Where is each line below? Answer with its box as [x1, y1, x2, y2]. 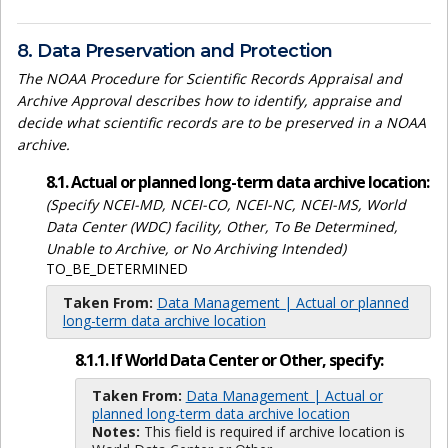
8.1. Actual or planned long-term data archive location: [45, 171, 429, 194]
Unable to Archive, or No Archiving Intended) [45, 239, 346, 259]
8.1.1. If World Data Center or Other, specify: [74, 348, 383, 371]
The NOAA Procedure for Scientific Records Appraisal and [17, 69, 402, 89]
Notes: [91, 421, 140, 441]
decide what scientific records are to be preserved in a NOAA [17, 113, 426, 133]
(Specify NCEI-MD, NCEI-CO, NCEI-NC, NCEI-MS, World [45, 195, 406, 215]
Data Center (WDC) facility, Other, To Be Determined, [45, 217, 398, 237]
